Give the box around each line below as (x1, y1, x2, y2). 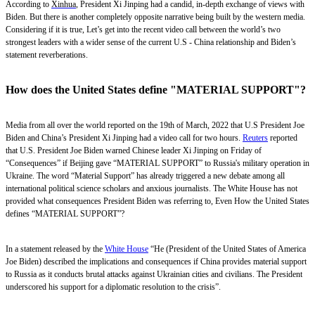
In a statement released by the (6, 243, 105, 254)
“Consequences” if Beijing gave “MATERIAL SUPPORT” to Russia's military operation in (6, 157, 309, 168)
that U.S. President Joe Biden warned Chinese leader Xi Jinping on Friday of (6, 145, 262, 155)
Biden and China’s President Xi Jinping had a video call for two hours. (6, 132, 243, 143)
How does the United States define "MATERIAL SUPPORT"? (6, 83, 306, 96)
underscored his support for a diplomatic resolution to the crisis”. (6, 281, 221, 292)
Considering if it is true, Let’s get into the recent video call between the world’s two (6, 24, 281, 34)
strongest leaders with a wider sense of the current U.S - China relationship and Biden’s (6, 37, 296, 47)
